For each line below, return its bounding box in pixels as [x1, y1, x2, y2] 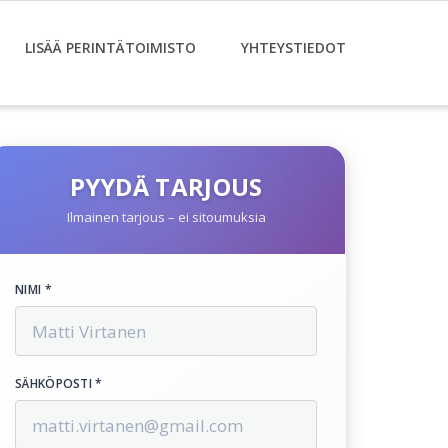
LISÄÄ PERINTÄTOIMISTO [25, 38, 196, 57]
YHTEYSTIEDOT [241, 38, 346, 57]
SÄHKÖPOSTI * [15, 375, 103, 392]
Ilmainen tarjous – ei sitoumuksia [66, 208, 266, 226]
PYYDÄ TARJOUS [69, 170, 263, 203]
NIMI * [15, 281, 52, 298]
